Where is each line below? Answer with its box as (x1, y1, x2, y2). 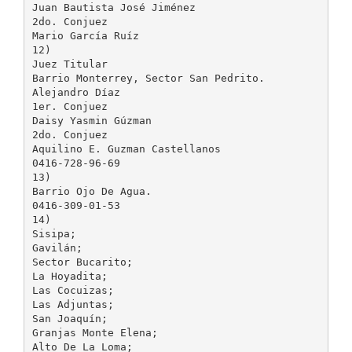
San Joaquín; (31, 312, 108, 324)
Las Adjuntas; (31, 298, 114, 310)
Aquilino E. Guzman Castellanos (31, 142, 221, 155)
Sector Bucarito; (31, 255, 133, 268)
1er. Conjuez (31, 100, 108, 112)
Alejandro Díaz (31, 86, 120, 98)
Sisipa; (31, 227, 76, 240)
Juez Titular (31, 57, 108, 70)
